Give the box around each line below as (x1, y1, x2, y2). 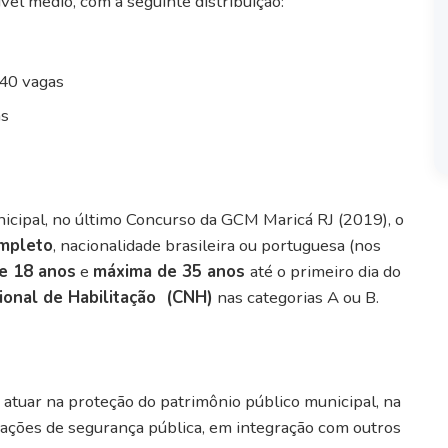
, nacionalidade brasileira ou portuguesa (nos (53, 233, 381, 257)
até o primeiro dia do (250, 259, 401, 283)
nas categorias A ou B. (213, 285, 383, 309)
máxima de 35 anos (93, 259, 250, 283)
